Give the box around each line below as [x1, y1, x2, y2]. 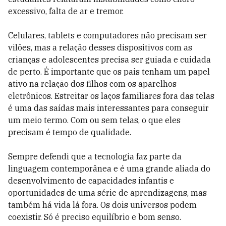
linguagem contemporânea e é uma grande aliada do [8, 163, 210, 174]
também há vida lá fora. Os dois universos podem [8, 200, 197, 210]
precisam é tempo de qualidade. [8, 127, 131, 137]
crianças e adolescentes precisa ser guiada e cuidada [8, 54, 211, 65]
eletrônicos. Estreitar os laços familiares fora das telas [8, 91, 214, 101]
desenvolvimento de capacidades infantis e [8, 176, 174, 186]
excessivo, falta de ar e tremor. [8, 6, 124, 16]
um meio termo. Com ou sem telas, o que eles [8, 115, 181, 125]
